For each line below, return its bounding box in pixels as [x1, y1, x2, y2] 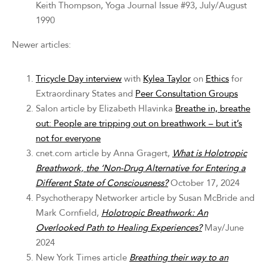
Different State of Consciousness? [36, 177, 168, 189]
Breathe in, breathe [175, 103, 250, 114]
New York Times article [36, 252, 129, 263]
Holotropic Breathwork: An [101, 207, 208, 219]
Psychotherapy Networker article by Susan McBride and [36, 192, 254, 204]
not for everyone [36, 132, 101, 144]
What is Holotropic [172, 147, 247, 159]
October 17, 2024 [168, 177, 240, 189]
